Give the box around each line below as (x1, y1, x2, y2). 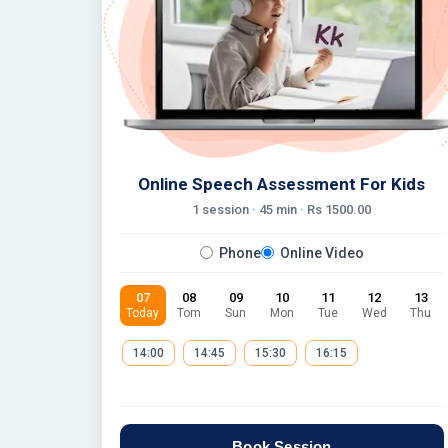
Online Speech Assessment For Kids (138, 173, 426, 194)
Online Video (279, 244, 364, 261)
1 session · (192, 201, 260, 217)
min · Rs (273, 201, 326, 217)
